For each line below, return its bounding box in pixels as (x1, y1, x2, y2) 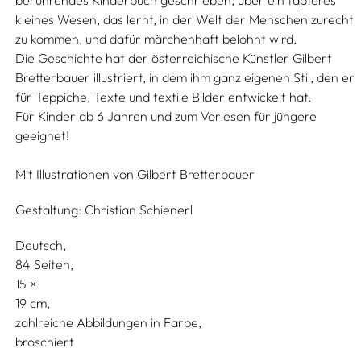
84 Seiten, (15, 256, 74, 272)
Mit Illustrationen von (15, 166, 135, 182)
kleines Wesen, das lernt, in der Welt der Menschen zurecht (15, 11, 355, 27)
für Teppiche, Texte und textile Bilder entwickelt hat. (15, 89, 313, 105)
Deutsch (15, 237, 64, 253)
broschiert (15, 334, 75, 350)
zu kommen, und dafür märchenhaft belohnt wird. (15, 31, 298, 47)
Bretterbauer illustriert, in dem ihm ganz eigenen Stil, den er (15, 69, 355, 85)
